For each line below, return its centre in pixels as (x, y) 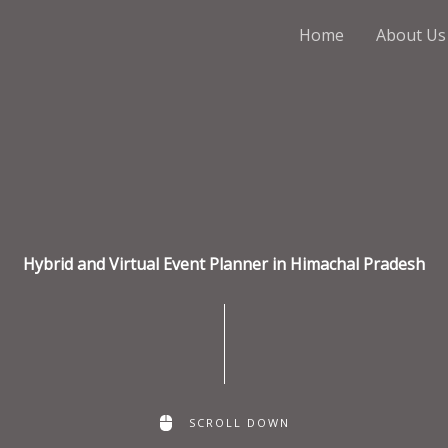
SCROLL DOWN (239, 422)
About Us (411, 34)
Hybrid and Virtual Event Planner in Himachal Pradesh (224, 264)
